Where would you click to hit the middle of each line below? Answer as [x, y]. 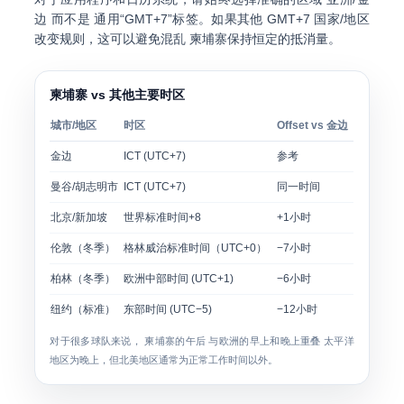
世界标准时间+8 [163, 217]
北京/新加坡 [79, 217]
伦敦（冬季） [83, 248]
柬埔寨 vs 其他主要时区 [118, 95]
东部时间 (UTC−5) [168, 309]
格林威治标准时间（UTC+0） [196, 248]
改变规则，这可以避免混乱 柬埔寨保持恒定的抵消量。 [188, 39]
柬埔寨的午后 [175, 341]
